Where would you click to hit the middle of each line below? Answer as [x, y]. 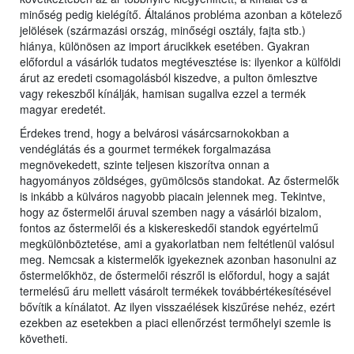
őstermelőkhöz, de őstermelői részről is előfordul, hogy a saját [175, 275]
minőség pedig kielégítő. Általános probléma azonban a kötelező [181, 15]
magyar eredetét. [63, 109]
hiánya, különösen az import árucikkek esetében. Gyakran [165, 46]
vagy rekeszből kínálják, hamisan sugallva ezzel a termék [163, 94]
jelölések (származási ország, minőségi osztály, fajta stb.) [163, 30]
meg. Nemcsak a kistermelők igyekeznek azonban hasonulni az [178, 260]
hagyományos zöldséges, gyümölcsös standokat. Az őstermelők [179, 181]
